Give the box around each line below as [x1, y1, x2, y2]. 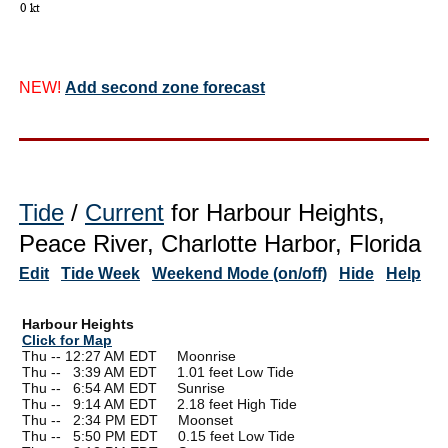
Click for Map [22, 331, 112, 348]
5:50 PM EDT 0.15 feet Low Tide [73, 427, 295, 444]
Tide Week [61, 264, 140, 282]
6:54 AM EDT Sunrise [73, 379, 225, 396]
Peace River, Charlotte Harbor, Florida [19, 229, 421, 257]
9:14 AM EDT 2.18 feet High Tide [73, 395, 297, 412]
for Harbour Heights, [164, 198, 385, 226]
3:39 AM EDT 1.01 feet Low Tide [73, 363, 294, 380]
